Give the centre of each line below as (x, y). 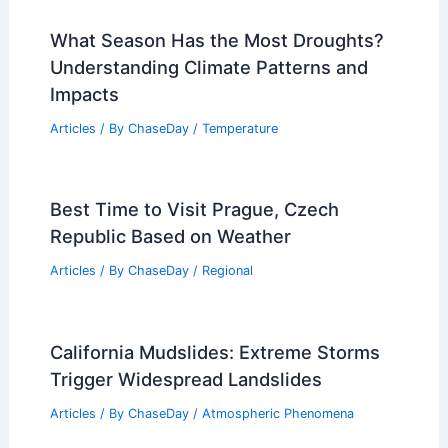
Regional (227, 271)
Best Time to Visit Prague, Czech (194, 209)
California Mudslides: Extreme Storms (214, 352)
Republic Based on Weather (170, 236)
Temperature (239, 128)
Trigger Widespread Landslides (185, 379)
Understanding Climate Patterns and (208, 66)
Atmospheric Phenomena (277, 414)
